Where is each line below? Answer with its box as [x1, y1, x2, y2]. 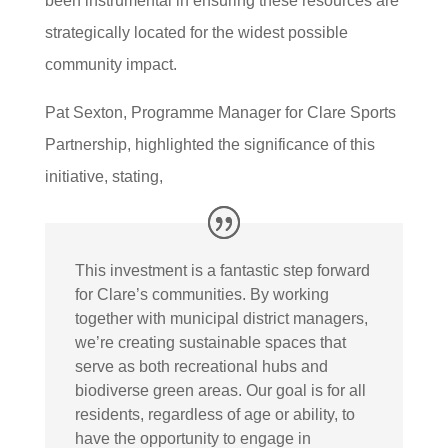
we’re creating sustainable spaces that [74, 333, 346, 351]
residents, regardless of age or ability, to [74, 405, 355, 423]
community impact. [44, 56, 177, 73]
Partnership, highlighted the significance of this [44, 136, 375, 153]
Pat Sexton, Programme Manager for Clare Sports [44, 104, 396, 121]
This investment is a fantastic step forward [74, 261, 370, 279]
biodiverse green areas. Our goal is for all [74, 381, 366, 399]
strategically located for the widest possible [44, 24, 348, 41]
